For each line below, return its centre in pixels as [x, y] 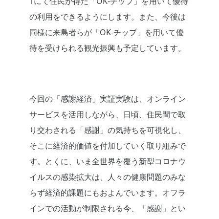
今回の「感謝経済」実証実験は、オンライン [108, 99]
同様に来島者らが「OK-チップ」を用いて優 [107, 33]
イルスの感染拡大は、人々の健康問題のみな [108, 177]
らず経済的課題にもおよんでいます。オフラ [108, 193]
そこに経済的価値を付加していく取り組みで [108, 146]
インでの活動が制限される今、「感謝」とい [108, 208]
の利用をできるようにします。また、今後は [108, 17]
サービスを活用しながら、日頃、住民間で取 [108, 115]
